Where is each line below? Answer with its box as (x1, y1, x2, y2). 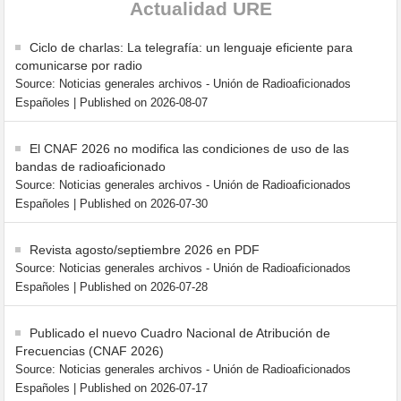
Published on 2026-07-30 (80, 198, 209, 210)
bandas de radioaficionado (15, 159, 166, 174)
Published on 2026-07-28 (80, 281, 209, 294)
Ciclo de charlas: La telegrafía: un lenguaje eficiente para (30, 40, 354, 55)
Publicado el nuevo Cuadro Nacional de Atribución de (30, 326, 331, 340)
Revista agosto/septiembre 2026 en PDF (30, 243, 260, 257)
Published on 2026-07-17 (80, 382, 209, 395)
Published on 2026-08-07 (80, 97, 209, 109)
